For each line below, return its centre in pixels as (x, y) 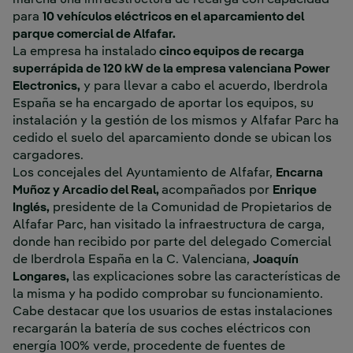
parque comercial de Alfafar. (94, 35)
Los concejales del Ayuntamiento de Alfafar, (144, 174)
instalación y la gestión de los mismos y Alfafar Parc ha (176, 122)
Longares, (41, 278)
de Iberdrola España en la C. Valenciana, (133, 260)
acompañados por (217, 191)
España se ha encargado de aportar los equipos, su (163, 104)
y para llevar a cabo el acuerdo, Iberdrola (204, 87)
